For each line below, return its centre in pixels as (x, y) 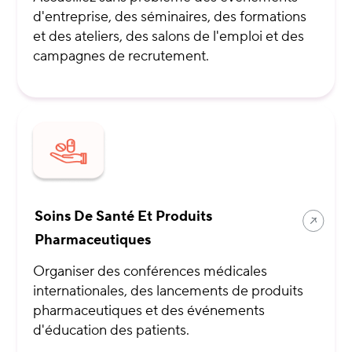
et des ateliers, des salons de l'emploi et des (169, 37)
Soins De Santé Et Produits (124, 217)
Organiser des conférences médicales (150, 272)
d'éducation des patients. (112, 331)
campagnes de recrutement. (121, 57)
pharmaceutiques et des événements (149, 311)
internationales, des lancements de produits (169, 291)
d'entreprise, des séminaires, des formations (170, 17)
